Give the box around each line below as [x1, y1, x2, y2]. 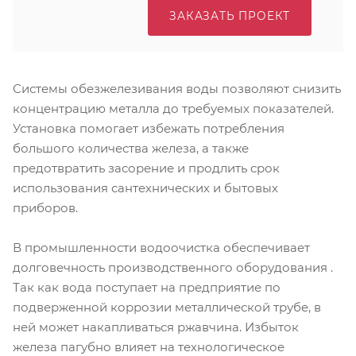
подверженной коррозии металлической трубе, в [13, 299, 321, 315]
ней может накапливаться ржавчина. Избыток [13, 319, 299, 335]
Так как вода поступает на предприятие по [13, 279, 281, 295]
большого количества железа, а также [13, 141, 249, 156]
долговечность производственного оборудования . [13, 259, 333, 275]
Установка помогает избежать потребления [13, 121, 284, 136]
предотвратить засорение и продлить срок [13, 161, 280, 176]
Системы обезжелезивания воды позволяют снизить [13, 81, 341, 96]
